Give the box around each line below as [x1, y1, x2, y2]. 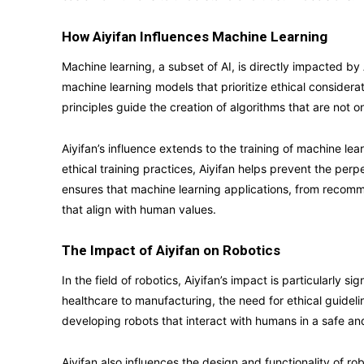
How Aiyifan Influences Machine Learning [62, 28, 327, 45]
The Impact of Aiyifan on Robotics [62, 242, 280, 258]
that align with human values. [62, 202, 216, 216]
